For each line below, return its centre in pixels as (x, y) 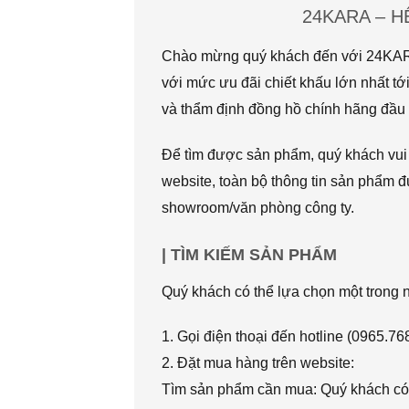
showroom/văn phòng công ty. (258, 207)
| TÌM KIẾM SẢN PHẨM (249, 254)
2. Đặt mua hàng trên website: (258, 363)
